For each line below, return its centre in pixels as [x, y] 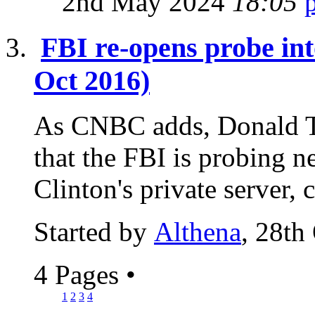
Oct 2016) [92, 80]
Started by [94, 232]
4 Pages [80, 275]
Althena [198, 232]
